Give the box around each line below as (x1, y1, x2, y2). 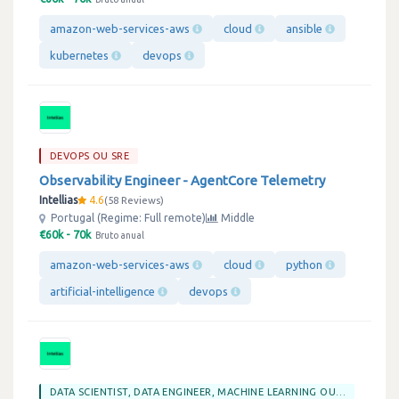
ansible (286, 22, 325, 35)
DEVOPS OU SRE (50, 151, 130, 161)
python (286, 258, 325, 271)
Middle (218, 212, 255, 224)
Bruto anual (95, 230, 144, 240)
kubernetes (50, 49, 111, 61)
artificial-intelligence (50, 285, 158, 297)
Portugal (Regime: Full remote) (48, 212, 206, 224)
